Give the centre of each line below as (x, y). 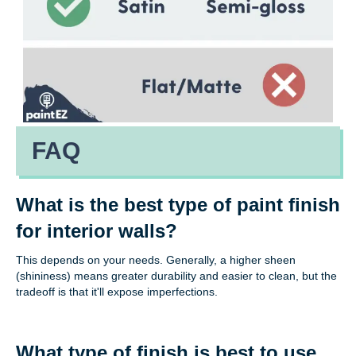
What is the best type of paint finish (178, 205)
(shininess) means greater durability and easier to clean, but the (176, 276)
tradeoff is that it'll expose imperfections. (117, 292)
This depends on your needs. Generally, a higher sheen (156, 260)
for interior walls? (97, 231)
